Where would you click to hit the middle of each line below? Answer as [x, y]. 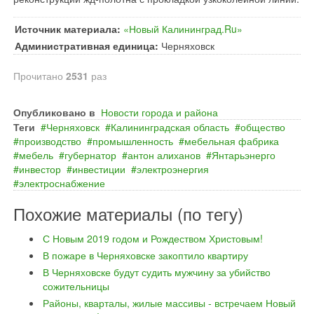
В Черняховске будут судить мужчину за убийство [157, 272]
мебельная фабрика [232, 141]
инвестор [40, 169]
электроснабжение [62, 183]
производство [50, 141]
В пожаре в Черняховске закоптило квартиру [145, 255]
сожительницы [76, 286]
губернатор [90, 155]
